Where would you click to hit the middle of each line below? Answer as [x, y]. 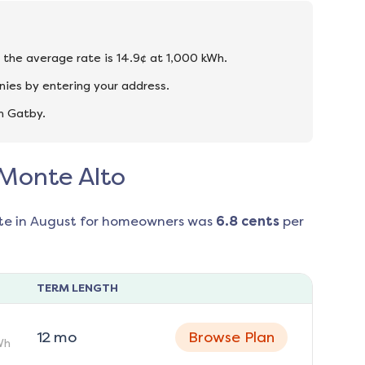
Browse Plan [232, 338]
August [53, 222]
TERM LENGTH [77, 288]
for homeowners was [144, 222]
